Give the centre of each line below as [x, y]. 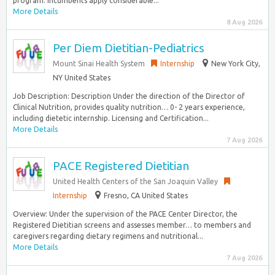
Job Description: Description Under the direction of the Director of [129, 96]
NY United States [82, 78]
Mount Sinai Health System [99, 64]
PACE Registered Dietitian [121, 166]
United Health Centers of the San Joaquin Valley [135, 181]
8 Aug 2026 [244, 22]
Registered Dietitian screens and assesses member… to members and [132, 225]
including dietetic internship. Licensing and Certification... [111, 118]
